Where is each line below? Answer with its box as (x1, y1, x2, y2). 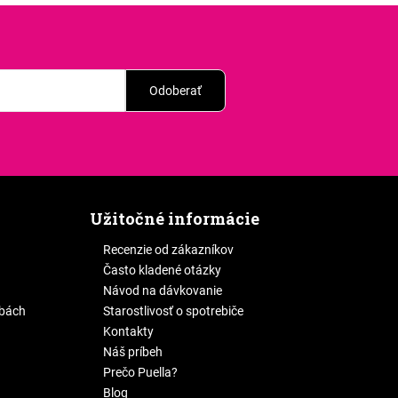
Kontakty (102, 324, 154, 339)
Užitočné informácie (89, 208, 259, 230)
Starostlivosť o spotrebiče (102, 304, 243, 319)
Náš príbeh (102, 345, 163, 360)
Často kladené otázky (102, 263, 221, 278)
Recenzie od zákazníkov (102, 243, 234, 258)
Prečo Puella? (102, 365, 178, 380)
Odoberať (149, 84, 202, 99)
